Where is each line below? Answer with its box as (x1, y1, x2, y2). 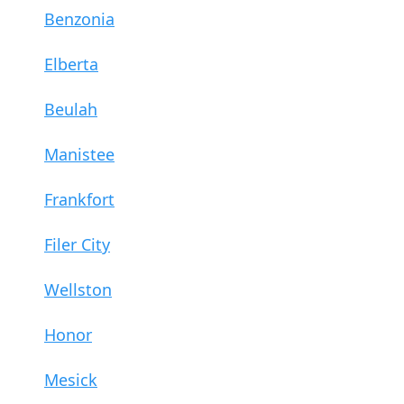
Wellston (44, 278, 112, 300)
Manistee (44, 142, 115, 165)
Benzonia (44, 7, 115, 30)
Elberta (44, 52, 98, 75)
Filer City (44, 233, 110, 255)
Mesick (44, 368, 97, 390)
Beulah (44, 97, 97, 120)
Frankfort (44, 188, 115, 210)
